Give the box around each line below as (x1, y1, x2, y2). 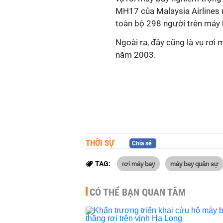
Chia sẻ (132, 140, 151, 147)
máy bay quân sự (170, 159, 219, 168)
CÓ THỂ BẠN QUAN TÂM (90, 186, 186, 198)
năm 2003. (115, 50, 156, 60)
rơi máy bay (122, 159, 155, 168)
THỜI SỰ (86, 138, 114, 148)
